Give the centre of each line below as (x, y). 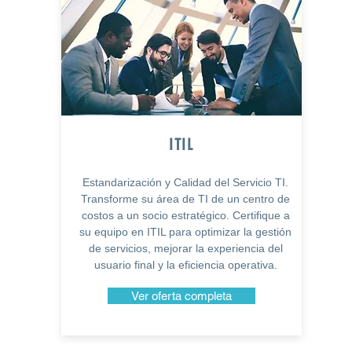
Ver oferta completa (181, 296)
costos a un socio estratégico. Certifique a (185, 215)
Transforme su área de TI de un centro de (185, 199)
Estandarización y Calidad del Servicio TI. (185, 182)
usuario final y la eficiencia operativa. (185, 265)
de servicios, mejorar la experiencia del (185, 248)
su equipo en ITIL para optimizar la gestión (185, 232)
